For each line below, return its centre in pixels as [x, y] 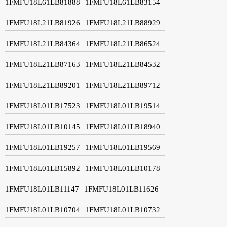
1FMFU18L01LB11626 [121, 189]
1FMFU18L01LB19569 [123, 147]
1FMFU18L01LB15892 [43, 168]
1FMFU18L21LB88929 [123, 23]
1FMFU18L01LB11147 [42, 189]
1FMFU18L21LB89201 [43, 85]
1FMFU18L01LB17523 [43, 106]
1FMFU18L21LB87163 [43, 64]
